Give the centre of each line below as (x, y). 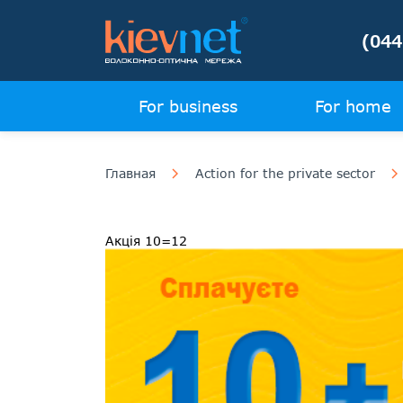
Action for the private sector (285, 173)
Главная (130, 173)
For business (188, 106)
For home (353, 106)
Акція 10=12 (146, 241)
